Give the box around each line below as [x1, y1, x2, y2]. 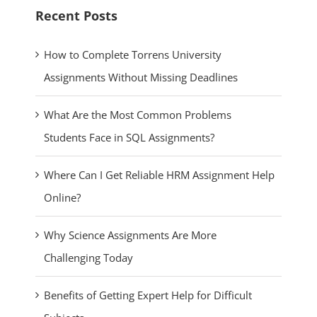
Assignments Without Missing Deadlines [44, 69, 238, 84]
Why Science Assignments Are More [44, 227, 217, 242]
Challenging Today [44, 250, 133, 265]
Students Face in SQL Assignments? [44, 129, 214, 144]
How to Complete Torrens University [44, 47, 221, 62]
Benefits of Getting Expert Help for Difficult [44, 287, 252, 302]
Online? [44, 190, 81, 204]
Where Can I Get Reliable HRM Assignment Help [44, 167, 275, 182]
